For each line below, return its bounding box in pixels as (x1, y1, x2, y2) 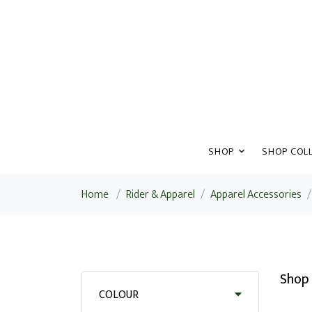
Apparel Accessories (210, 185, 302, 204)
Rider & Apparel (126, 185, 195, 204)
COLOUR (99, 285, 139, 304)
